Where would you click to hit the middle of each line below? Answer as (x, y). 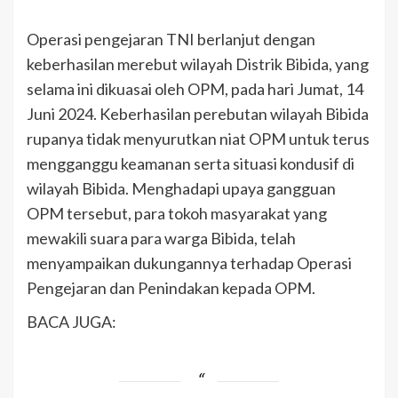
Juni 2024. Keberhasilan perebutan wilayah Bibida (198, 113)
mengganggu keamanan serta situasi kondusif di (191, 163)
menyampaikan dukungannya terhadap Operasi (189, 263)
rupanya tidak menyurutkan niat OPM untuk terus (198, 138)
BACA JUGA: (72, 321)
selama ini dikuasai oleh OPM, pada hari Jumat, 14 (195, 88)
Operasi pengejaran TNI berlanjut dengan (171, 39)
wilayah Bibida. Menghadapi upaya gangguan (181, 188)
